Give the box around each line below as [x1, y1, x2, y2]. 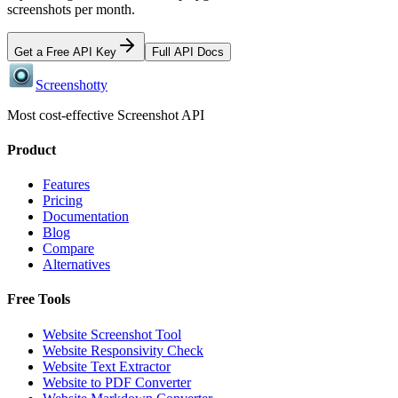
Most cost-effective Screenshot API [7, 107, 204, 123]
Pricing [43, 193, 83, 209]
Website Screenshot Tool [43, 326, 181, 342]
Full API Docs [152, 44, 224, 59]
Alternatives [43, 257, 110, 273]
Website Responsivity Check [43, 342, 203, 358]
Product [7, 141, 56, 157]
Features [43, 177, 90, 193]
